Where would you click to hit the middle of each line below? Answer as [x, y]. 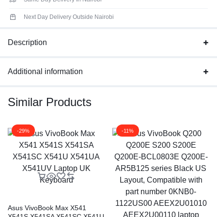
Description [27, 42]
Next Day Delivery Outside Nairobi [69, 17]
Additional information [45, 71]
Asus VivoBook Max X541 [47, 208]
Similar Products [50, 102]
